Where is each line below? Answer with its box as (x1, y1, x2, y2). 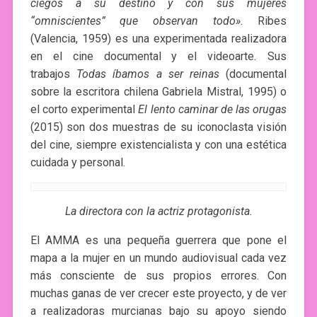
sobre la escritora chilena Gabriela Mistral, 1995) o (30, 84, 287, 98)
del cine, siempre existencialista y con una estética (30, 137, 287, 151)
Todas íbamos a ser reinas (76, 67, 220, 81)
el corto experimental (30, 102, 139, 116)
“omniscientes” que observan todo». (30, 13, 258, 28)
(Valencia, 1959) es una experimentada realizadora (30, 31, 287, 45)
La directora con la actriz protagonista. (64, 204, 253, 218)
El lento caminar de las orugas (138, 102, 287, 116)
